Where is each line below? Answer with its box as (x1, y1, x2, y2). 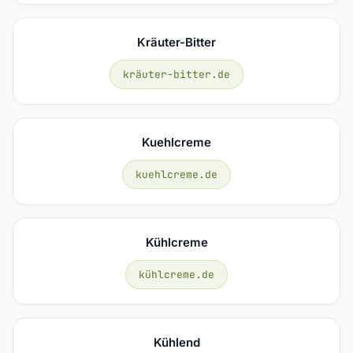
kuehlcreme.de (136, 167, 217, 181)
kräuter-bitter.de (123, 67, 230, 81)
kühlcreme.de (139, 267, 214, 281)
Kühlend (153, 334, 200, 350)
